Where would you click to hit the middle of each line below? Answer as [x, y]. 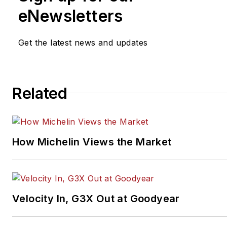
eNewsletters [71, 16]
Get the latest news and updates [83, 42]
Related [40, 93]
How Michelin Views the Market [92, 142]
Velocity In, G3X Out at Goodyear [96, 198]
